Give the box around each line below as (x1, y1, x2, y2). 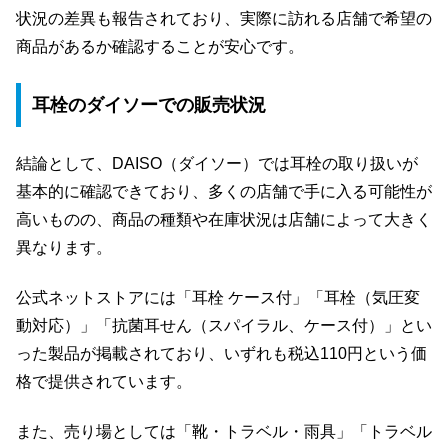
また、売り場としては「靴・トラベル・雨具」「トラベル (16, 423, 432, 441)
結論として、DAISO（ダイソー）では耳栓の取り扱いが (16, 154, 418, 172)
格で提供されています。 (16, 372, 192, 390)
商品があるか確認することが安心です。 (16, 37, 304, 55)
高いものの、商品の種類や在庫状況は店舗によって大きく (16, 210, 432, 228)
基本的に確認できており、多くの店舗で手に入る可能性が (16, 182, 432, 200)
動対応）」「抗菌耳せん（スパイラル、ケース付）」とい (16, 316, 432, 334)
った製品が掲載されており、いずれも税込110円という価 (16, 344, 427, 362)
